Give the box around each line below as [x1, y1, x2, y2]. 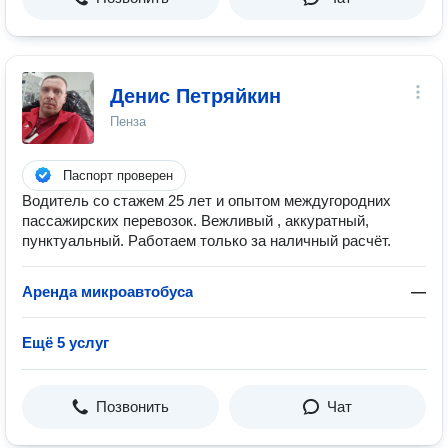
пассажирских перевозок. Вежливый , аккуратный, [22, 212, 369, 229]
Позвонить [96, 398, 169, 415]
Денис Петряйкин [110, 85, 281, 107]
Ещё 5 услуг [22, 334, 109, 351]
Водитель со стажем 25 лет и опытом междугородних [22, 192, 391, 209]
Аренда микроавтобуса [22, 283, 193, 300]
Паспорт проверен [63, 168, 173, 183]
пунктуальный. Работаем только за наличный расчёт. [22, 232, 391, 249]
